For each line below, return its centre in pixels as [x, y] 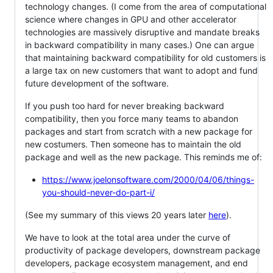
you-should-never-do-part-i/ [98, 192]
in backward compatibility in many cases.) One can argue [140, 45]
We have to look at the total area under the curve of [128, 237]
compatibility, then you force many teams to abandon [132, 119]
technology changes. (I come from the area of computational [146, 6]
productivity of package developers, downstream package [143, 250]
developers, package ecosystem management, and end [136, 263]
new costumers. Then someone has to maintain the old [133, 144]
